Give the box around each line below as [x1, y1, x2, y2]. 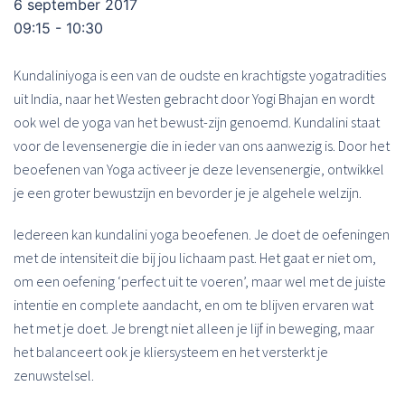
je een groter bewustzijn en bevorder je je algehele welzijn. [14, 184, 362, 202]
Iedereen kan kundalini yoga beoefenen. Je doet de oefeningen [14, 225, 390, 243]
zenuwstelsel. [14, 366, 94, 384]
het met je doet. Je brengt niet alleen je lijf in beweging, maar [14, 319, 374, 337]
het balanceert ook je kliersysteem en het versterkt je [14, 343, 328, 361]
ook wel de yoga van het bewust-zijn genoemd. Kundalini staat [14, 113, 380, 131]
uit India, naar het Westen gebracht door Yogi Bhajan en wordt [14, 89, 374, 108]
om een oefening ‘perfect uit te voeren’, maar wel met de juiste [14, 272, 386, 290]
